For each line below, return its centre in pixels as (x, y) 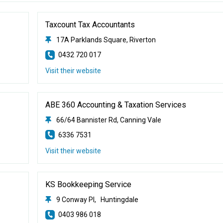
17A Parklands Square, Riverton (106, 40)
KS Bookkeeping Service (88, 184)
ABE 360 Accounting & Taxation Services (115, 105)
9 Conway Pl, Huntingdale (97, 200)
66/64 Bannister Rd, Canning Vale (109, 120)
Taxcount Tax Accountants (90, 25)
